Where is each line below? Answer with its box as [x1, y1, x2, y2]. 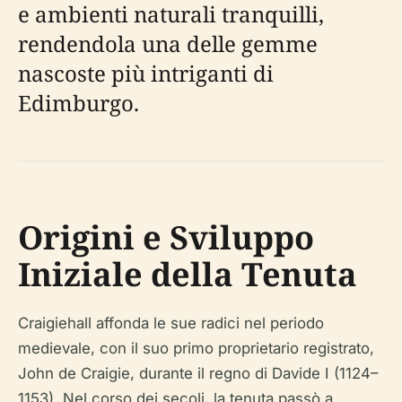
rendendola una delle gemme [18, 29, 318, 58]
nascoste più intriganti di [18, 58, 274, 88]
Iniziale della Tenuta [18, 252, 357, 296]
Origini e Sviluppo [18, 215, 314, 259]
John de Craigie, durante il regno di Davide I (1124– [18, 364, 378, 382]
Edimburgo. [18, 88, 139, 118]
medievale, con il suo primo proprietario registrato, [18, 339, 374, 357]
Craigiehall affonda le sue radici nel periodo [18, 314, 324, 332]
